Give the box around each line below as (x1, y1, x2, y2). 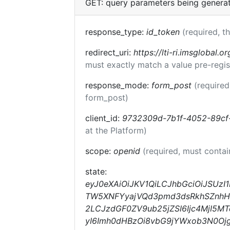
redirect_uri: (85, 47, 133, 57)
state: (85, 166, 107, 177)
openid (113, 146, 140, 156)
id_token (146, 27, 180, 37)
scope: (85, 146, 113, 156)
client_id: (85, 113, 122, 123)
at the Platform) (85, 125, 147, 136)
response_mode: (85, 80, 151, 90)
